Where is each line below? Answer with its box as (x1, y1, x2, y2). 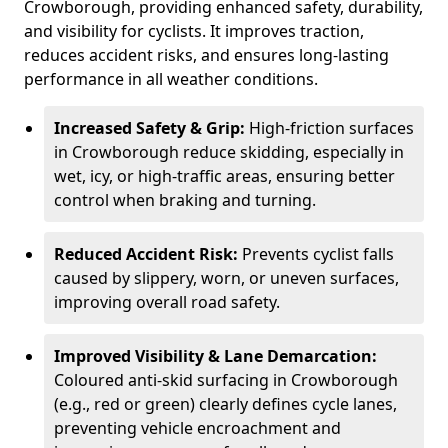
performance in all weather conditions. (24, 68, 318, 90)
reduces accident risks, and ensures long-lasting (24, 44, 389, 66)
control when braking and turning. (54, 189, 316, 211)
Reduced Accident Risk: (54, 243, 242, 265)
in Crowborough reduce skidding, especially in (54, 141, 404, 163)
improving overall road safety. (54, 291, 280, 313)
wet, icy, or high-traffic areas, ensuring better (54, 165, 395, 187)
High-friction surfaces (249, 117, 414, 139)
